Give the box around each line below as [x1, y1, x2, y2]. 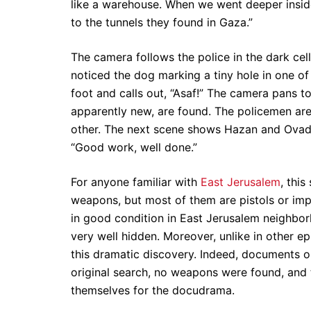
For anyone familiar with [71, 175, 201, 189]
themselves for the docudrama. [71, 283, 235, 297]
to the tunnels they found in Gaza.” [71, 15, 253, 29]
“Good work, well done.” [71, 140, 197, 154]
